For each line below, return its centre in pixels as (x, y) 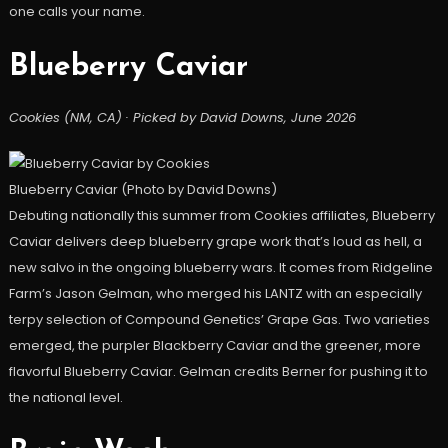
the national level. (65, 398)
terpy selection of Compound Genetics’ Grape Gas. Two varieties (219, 320)
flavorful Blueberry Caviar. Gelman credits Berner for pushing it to (218, 372)
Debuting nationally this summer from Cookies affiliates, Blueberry (221, 216)
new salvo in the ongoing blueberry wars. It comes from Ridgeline (220, 268)
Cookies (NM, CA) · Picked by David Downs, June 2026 (182, 118)
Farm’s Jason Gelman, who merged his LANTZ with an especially (215, 294)
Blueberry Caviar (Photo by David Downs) (142, 190)
